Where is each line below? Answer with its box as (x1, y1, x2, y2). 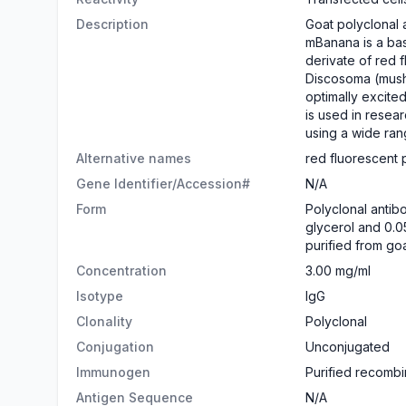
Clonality (76, 314, 132, 329)
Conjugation (76, 339, 154, 354)
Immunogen (76, 364, 150, 380)
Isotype (76, 288, 123, 304)
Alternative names (76, 150, 191, 166)
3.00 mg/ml (305, 263, 372, 278)
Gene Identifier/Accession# (76, 176, 250, 191)
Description (76, 16, 149, 32)
